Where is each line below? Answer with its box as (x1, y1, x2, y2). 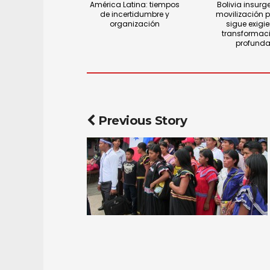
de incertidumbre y (100, 8, 170, 19)
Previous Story (95, 113, 187, 128)
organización (110, 18, 160, 29)
